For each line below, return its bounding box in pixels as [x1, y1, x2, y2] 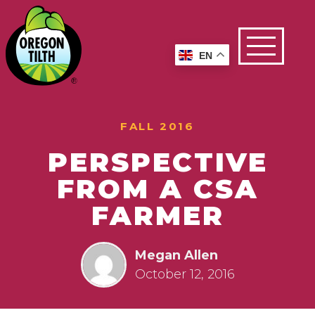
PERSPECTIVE [47, 146, 268, 179]
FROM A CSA [56, 172, 259, 206]
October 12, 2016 [134, 266, 235, 282]
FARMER [91, 199, 224, 233]
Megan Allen [134, 247, 218, 263]
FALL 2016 [120, 120, 195, 134]
